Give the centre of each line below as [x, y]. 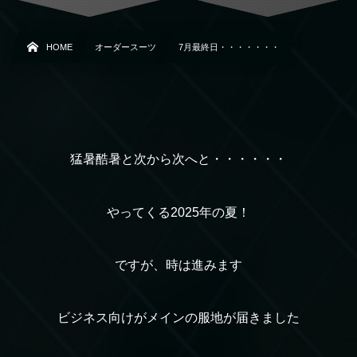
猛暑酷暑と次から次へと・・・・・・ [178, 159]
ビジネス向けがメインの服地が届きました [178, 317]
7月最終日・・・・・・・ [229, 47]
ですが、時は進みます [178, 265]
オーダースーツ [126, 47]
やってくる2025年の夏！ [178, 212]
